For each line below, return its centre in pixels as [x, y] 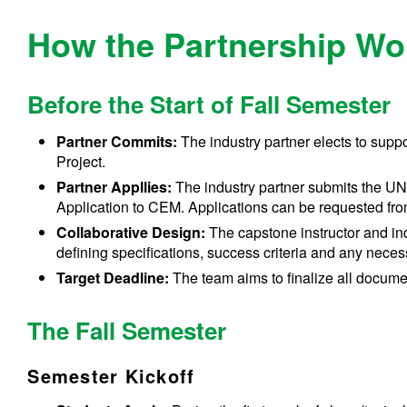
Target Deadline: [115, 278]
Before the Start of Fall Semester [209, 104]
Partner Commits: [117, 142]
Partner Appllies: [116, 187]
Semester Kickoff [111, 376]
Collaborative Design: [131, 233]
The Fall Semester [127, 331]
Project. [81, 162]
